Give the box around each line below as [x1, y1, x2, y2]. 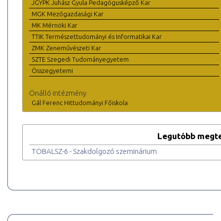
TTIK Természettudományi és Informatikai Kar [32, 33, 162, 40]
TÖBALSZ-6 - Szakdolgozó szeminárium [32, 147, 157, 156]
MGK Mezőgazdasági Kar [32, 10, 104, 18]
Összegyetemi [32, 67, 73, 74]
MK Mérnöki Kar [32, 22, 77, 29]
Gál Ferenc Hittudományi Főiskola [32, 99, 128, 107]
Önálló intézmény [29, 89, 86, 98]
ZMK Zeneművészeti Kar [32, 44, 101, 52]
